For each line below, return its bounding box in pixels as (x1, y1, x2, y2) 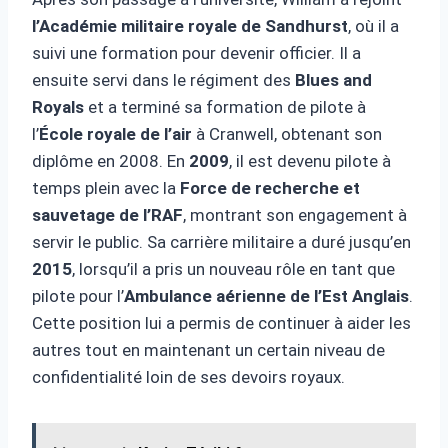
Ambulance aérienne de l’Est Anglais (124, 285, 409, 306)
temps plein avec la (32, 177, 180, 198)
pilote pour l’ (32, 285, 124, 306)
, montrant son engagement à (183, 204, 407, 225)
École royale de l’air (39, 123, 192, 144)
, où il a (348, 15, 399, 36)
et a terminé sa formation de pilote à (84, 96, 366, 117)
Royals (32, 96, 84, 117)
